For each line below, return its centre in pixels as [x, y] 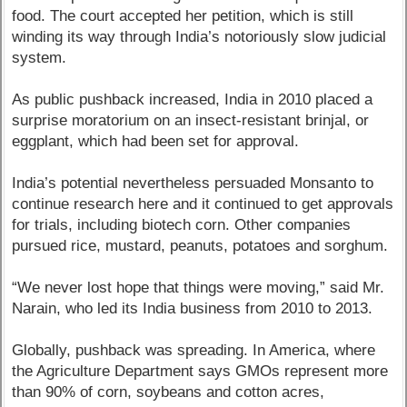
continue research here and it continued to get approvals [203, 204]
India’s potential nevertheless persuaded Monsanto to [193, 184]
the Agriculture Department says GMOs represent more [200, 372]
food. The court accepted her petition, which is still [183, 16]
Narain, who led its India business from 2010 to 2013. [193, 309]
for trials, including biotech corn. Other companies [182, 225]
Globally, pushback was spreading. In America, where [194, 351]
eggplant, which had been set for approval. [156, 142]
